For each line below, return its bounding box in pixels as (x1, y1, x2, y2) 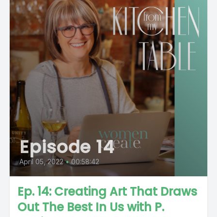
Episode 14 (19, 134, 114, 159)
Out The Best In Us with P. (17, 199, 164, 215)
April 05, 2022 (19, 157, 63, 166)
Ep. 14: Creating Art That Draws (17, 183, 197, 200)
